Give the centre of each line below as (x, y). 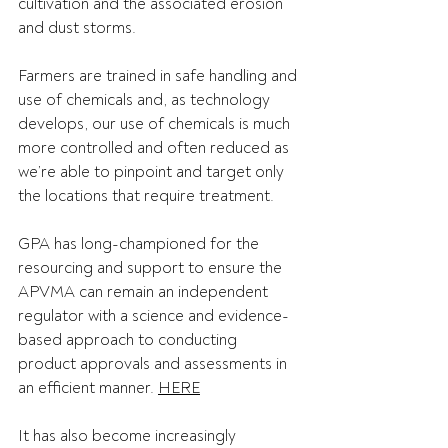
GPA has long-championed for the (140, 244)
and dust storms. (79, 28)
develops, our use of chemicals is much (156, 124)
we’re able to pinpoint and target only (153, 172)
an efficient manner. (88, 388)
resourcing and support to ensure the (152, 268)
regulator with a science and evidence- (153, 316)
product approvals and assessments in (154, 364)
